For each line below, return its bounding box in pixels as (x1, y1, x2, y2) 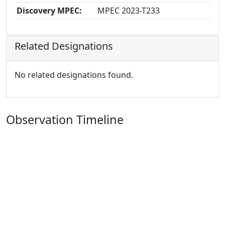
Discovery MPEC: (17, 5, 82, 16)
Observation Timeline (6, 111, 124, 128)
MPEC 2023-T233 (97, 5, 160, 16)
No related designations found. (15, 69, 133, 80)
